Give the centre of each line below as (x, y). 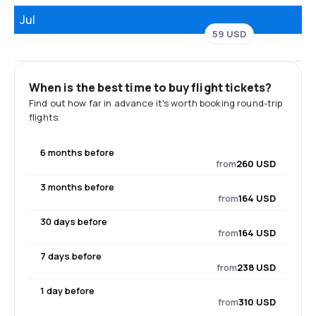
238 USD (256, 267)
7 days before (71, 256)
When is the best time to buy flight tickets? (151, 87)
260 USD (256, 164)
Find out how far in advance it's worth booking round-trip (156, 103)
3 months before (77, 187)
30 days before (74, 221)
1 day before (67, 291)
